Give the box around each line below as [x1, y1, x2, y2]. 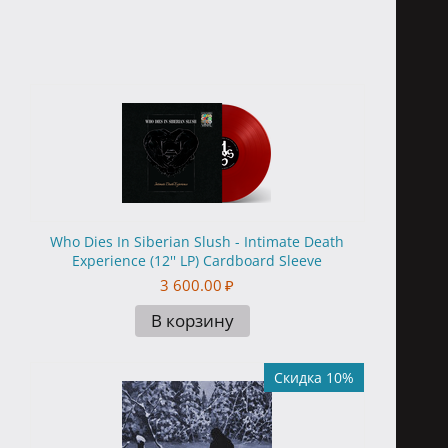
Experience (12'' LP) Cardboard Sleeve [72, 251, 323, 270]
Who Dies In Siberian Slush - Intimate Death [50, 232, 345, 251]
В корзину [150, 309, 234, 332]
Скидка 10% [273, 368, 354, 387]
